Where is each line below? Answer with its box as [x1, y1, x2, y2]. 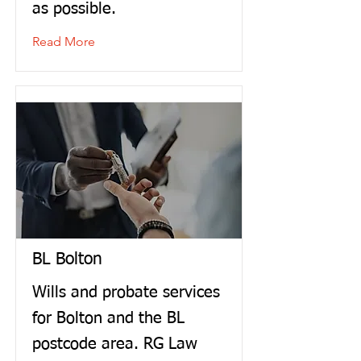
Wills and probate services [32, 284, 220, 301]
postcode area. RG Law [32, 336, 197, 352]
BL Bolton [32, 251, 102, 268]
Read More [32, 34, 95, 49]
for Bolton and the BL [32, 310, 185, 326]
